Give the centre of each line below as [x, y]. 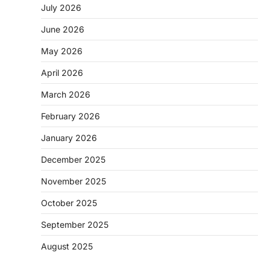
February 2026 [71, 116]
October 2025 [69, 202]
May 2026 [62, 51]
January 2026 [69, 137]
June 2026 [63, 29]
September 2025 [75, 224]
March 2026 [66, 94]
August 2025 [67, 246]
